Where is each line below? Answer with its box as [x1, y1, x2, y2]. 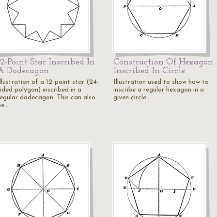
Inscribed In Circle [113, 66, 185, 76]
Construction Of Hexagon [113, 58, 213, 67]
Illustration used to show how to [113, 78, 209, 86]
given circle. [113, 94, 148, 101]
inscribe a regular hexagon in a [113, 86, 204, 93]
